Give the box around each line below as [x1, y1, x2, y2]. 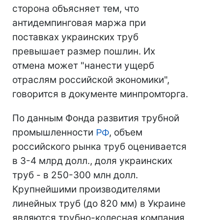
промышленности [12, 127, 96, 138]
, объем [109, 127, 142, 138]
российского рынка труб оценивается [12, 141, 187, 152]
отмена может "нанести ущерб [12, 60, 154, 71]
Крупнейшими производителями [12, 184, 160, 195]
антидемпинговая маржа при [12, 17, 146, 28]
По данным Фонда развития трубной [12, 112, 179, 124]
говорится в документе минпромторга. [12, 88, 188, 100]
